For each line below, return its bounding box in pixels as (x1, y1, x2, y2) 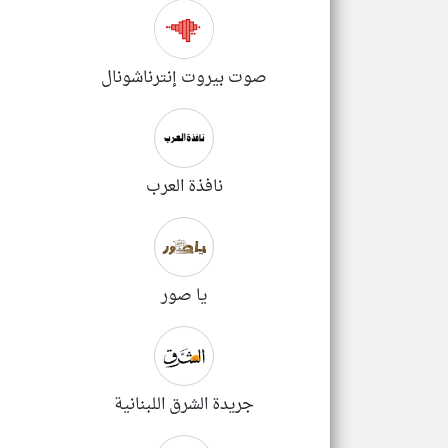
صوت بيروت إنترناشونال (101, 63, 267, 93)
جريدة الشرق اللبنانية (114, 390, 254, 420)
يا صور (161, 281, 207, 311)
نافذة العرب (145, 172, 223, 202)
